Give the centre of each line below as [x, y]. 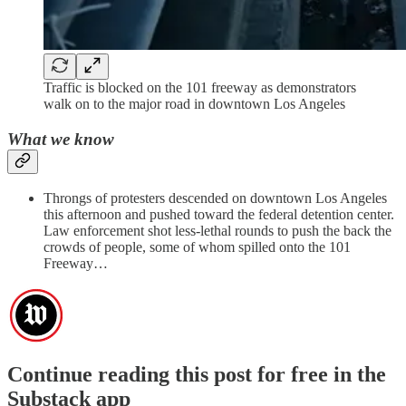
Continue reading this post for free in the [197, 375]
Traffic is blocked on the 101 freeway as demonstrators [200, 88]
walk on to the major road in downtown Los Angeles [194, 104]
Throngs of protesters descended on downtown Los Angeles [215, 198]
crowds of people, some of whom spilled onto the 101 [197, 247]
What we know [61, 139]
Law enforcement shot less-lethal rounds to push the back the [217, 231]
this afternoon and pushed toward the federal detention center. [219, 215]
